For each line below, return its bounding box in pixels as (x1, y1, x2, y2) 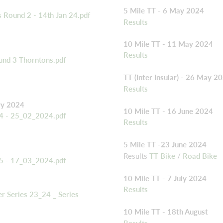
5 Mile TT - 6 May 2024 (123, 6, 204, 15)
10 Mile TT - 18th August (123, 207, 208, 217)
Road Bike (183, 151, 217, 160)
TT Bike (149, 151, 175, 160)
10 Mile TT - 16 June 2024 (123, 106, 213, 115)
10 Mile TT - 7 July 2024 (123, 173, 207, 183)
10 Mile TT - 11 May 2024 (123, 39, 213, 48)
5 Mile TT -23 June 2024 (123, 140, 207, 149)
